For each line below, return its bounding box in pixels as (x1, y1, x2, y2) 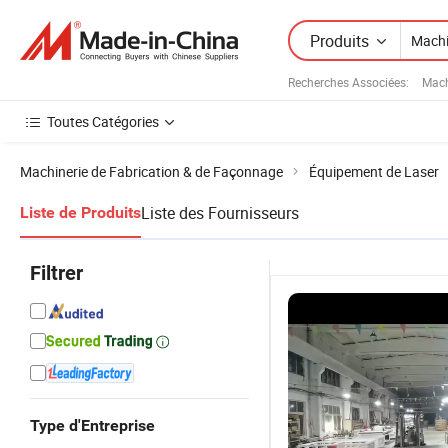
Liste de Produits (20, 203, 141, 222)
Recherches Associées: (288, 73, 409, 90)
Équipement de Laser (309, 162, 439, 181)
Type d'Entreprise (30, 416, 155, 435)
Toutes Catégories (47, 112, 159, 131)
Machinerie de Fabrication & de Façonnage (20, 162, 283, 181)
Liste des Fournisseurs (141, 202, 299, 224)
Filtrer (30, 261, 83, 285)
